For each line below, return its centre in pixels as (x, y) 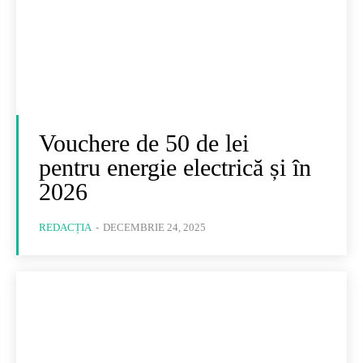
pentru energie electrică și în (175, 167)
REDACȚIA (65, 227)
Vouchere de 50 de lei (144, 143)
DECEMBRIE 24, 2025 (154, 227)
